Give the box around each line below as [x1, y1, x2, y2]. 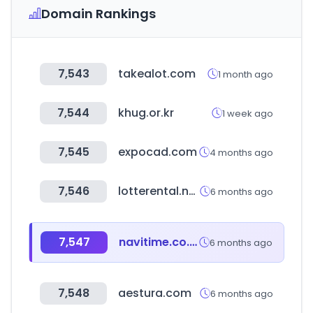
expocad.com [118, 144, 197, 160]
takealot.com [118, 66, 196, 82]
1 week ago [222, 106, 273, 120]
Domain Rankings [41, 5, 156, 22]
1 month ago [218, 67, 273, 81]
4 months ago [210, 145, 273, 159]
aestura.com [118, 285, 191, 301]
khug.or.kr [118, 105, 174, 121]
